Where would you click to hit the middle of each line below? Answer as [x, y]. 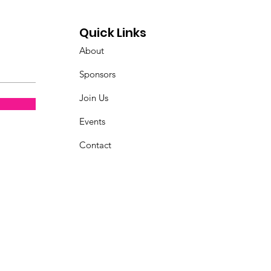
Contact [96, 145]
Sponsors [98, 74]
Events [93, 121]
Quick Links [113, 33]
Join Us [94, 98]
